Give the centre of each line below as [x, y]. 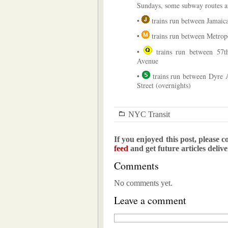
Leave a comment [150, 200]
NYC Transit [149, 114]
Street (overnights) [164, 85]
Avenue [148, 61]
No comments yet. [143, 183]
